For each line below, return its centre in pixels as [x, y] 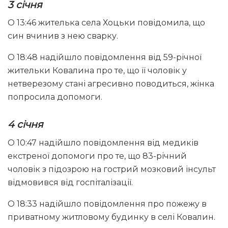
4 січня [25, 124]
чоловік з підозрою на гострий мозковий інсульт [112, 169]
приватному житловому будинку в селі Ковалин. [111, 217]
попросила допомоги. [55, 97]
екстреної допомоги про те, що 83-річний [97, 156]
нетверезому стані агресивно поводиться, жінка [111, 84]
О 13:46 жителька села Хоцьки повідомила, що [106, 23]
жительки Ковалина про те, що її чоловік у [97, 71]
